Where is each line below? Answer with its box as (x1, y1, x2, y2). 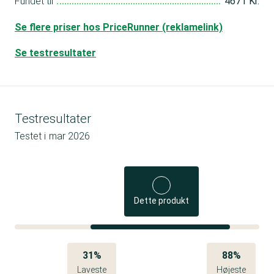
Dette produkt (134, 195, 190, 206)
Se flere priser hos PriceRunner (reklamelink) (15, 21, 223, 33)
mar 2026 (49, 130, 90, 142)
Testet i (15, 130, 46, 142)
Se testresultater (15, 46, 96, 59)
